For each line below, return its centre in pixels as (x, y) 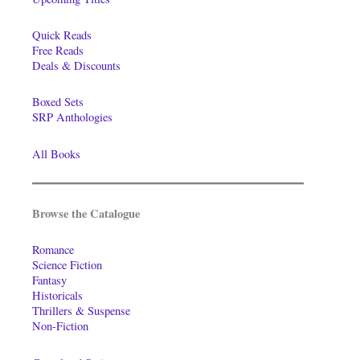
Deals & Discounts (76, 66)
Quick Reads (62, 35)
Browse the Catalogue (86, 214)
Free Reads (58, 51)
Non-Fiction (60, 326)
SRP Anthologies (72, 117)
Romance (53, 250)
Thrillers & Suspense (81, 311)
